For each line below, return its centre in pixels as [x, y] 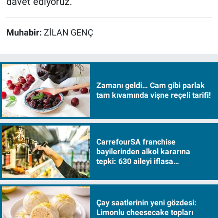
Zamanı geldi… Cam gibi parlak [150, 86]
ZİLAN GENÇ [68, 33]
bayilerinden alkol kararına [143, 151]
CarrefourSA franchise [136, 142]
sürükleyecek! [121, 171]
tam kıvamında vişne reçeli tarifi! [153, 95]
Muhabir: [25, 33]
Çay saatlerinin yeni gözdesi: [146, 203]
